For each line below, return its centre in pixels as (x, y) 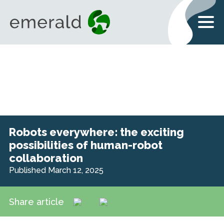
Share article (36, 202)
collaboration (46, 158)
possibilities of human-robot (86, 145)
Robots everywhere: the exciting (96, 132)
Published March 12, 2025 (56, 170)
